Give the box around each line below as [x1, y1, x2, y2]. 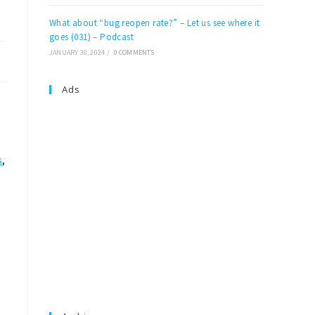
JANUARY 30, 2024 [49, 48, 105, 57]
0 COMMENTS [113, 48, 155, 57]
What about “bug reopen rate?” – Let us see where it [49, 17, 260, 29]
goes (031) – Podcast [49, 31, 134, 43]
